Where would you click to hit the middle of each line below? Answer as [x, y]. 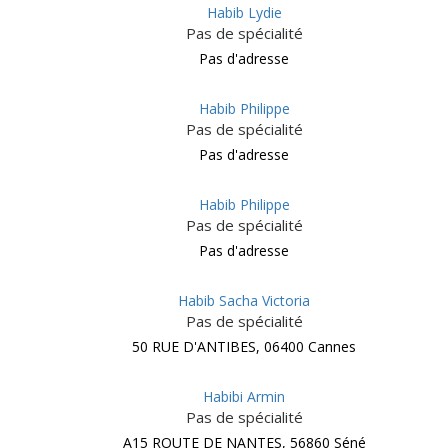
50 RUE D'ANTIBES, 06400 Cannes [244, 346]
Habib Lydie [244, 12]
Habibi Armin [244, 396]
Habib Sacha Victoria [244, 300]
